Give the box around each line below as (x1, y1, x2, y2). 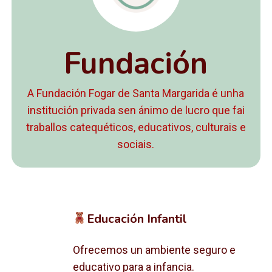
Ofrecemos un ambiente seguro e (72, 243, 236, 256)
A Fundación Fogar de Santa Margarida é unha (27, 87, 245, 100)
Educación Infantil (86, 211, 187, 227)
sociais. (117, 138, 155, 151)
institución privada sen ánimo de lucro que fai (27, 104, 245, 117)
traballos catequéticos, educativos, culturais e (25, 121, 246, 134)
